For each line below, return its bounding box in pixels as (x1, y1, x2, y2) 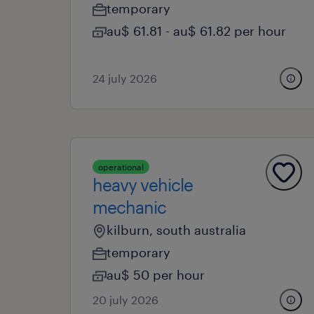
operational (98, 162, 144, 172)
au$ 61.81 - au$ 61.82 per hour (107, 23, 286, 39)
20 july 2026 (93, 293, 158, 306)
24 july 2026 (93, 71, 157, 85)
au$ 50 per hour (107, 267, 205, 282)
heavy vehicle (93, 175, 193, 195)
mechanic (93, 197, 166, 217)
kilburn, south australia (107, 222, 246, 238)
